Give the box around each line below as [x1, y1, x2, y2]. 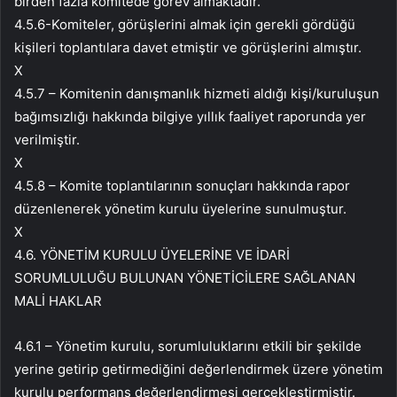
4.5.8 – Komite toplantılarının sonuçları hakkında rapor [14, 177, 350, 195]
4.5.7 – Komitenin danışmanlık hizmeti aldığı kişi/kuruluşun [14, 85, 379, 103]
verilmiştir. [14, 131, 80, 149]
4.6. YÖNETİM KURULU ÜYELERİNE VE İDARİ [14, 246, 290, 264]
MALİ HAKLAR [14, 292, 102, 310]
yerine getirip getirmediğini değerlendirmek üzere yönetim [14, 361, 383, 378]
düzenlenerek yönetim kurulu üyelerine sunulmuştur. [14, 200, 346, 218]
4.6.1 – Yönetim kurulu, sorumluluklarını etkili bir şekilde [14, 338, 362, 355]
